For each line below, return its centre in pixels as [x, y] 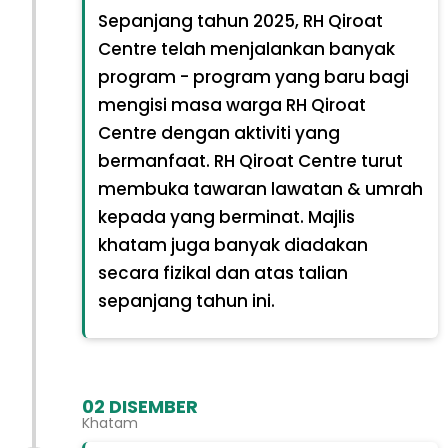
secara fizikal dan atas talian [222, 273]
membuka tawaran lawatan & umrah [260, 189]
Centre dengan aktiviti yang [218, 133]
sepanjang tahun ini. [186, 301]
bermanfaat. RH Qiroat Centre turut [250, 161]
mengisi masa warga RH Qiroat [231, 105]
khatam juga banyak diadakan [232, 245]
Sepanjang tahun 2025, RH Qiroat [240, 21]
